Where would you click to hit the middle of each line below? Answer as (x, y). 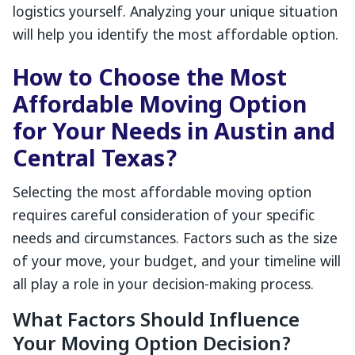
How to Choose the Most (150, 80)
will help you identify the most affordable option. (176, 36)
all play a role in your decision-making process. (163, 286)
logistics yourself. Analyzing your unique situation (175, 13)
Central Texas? (95, 161)
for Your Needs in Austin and (174, 134)
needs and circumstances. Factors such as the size (175, 240)
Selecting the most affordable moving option (162, 194)
